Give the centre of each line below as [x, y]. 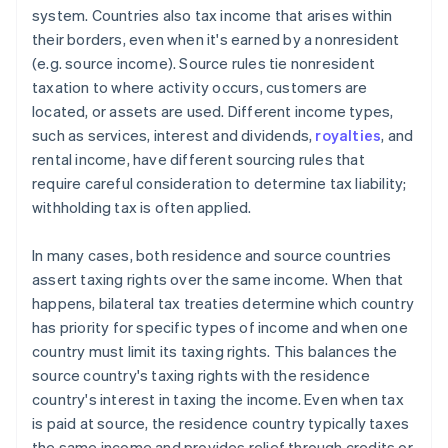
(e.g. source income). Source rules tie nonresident [204, 63]
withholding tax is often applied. [142, 207]
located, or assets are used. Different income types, [213, 111]
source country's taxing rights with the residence [201, 375]
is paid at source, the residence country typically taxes [221, 423]
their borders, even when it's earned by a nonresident [216, 39]
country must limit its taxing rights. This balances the [215, 351]
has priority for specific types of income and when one [220, 327]
